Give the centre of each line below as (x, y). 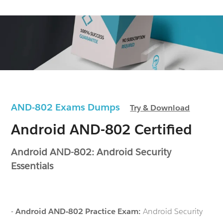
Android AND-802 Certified (102, 129)
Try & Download (160, 108)
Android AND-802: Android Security (91, 152)
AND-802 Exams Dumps (71, 107)
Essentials (32, 166)
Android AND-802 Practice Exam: (79, 211)
